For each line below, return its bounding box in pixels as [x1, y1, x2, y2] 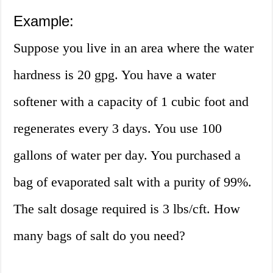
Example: [13, 13, 74, 30]
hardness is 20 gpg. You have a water [13, 67, 216, 83]
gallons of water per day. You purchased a [13, 147, 241, 163]
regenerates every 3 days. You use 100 [13, 121, 222, 136]
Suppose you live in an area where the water [13, 40, 254, 56]
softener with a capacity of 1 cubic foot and [13, 94, 249, 110]
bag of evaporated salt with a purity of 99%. [13, 174, 252, 190]
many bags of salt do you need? [13, 228, 186, 244]
